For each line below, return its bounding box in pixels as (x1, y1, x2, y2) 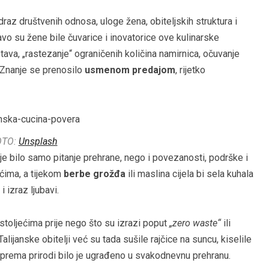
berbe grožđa (64, 168, 125, 180)
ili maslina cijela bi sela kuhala (125, 168, 253, 180)
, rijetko (175, 64, 205, 76)
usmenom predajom (85, 64, 175, 76)
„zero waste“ (169, 217, 221, 229)
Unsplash (18, 136, 58, 148)
